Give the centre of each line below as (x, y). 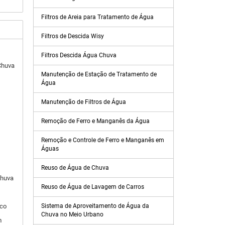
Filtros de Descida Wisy (73, 36)
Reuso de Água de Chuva (75, 168)
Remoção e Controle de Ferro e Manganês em (103, 140)
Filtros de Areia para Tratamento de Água (97, 17)
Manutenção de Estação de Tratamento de (99, 74)
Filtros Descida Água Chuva (79, 55)
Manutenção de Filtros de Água (84, 102)
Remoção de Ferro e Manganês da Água (95, 121)
